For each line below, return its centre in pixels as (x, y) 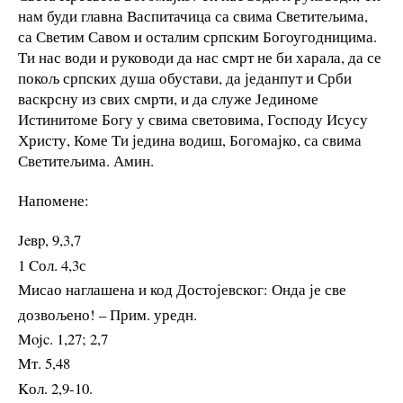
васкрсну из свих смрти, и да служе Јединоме (168, 99)
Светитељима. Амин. (86, 161)
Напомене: (54, 201)
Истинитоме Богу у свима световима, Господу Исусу (193, 120)
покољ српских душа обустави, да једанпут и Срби (185, 78)
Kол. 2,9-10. (55, 388)
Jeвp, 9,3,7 (49, 240)
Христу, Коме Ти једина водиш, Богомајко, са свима (190, 140)
